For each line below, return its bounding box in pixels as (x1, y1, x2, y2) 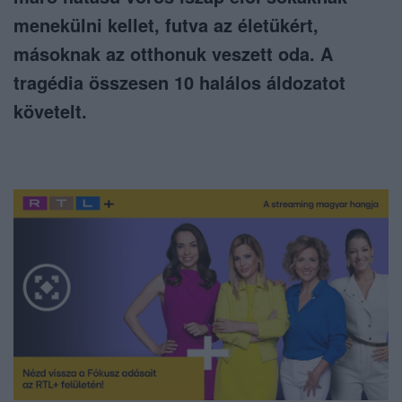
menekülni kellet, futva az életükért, (13, 12, 319, 39)
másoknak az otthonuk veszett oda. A (13, 40, 333, 67)
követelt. (13, 98, 87, 125)
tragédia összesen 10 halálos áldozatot (13, 69, 345, 96)
